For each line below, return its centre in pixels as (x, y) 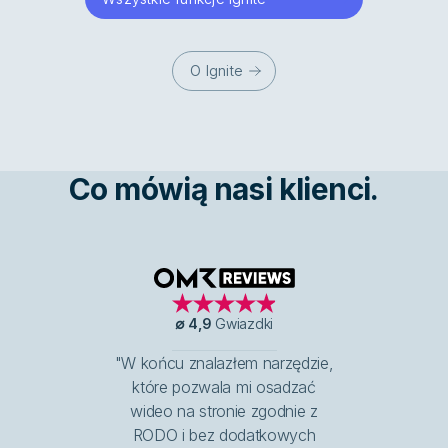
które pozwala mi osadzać (224, 386)
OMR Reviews (274, 286)
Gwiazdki (244, 323)
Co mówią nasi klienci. (224, 188)
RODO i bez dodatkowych (224, 434)
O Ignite (216, 71)
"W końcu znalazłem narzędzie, (224, 362)
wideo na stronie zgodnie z (224, 410)
